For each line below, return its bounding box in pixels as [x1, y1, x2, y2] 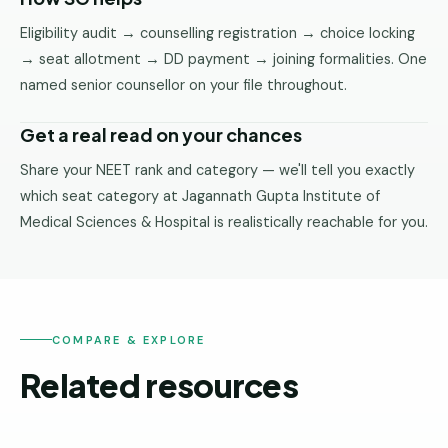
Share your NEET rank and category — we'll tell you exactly [20, 161, 415, 179]
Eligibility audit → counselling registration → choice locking [20, 24, 415, 42]
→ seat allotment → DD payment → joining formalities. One [20, 50, 427, 68]
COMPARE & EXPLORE [52, 332, 206, 347]
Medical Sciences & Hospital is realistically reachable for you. [20, 213, 428, 231]
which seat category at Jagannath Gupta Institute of [20, 187, 380, 205]
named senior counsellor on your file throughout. [20, 76, 347, 94]
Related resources [20, 364, 299, 405]
